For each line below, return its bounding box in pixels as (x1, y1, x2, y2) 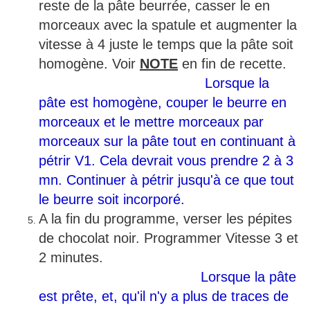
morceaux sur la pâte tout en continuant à (39, 134, 295, 149)
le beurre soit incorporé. (39, 192, 185, 208)
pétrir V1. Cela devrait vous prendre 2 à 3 (39, 153, 293, 169)
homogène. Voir (39, 56, 140, 72)
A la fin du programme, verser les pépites (39, 211, 292, 227)
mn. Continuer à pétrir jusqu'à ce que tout (39, 172, 294, 188)
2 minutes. (39, 250, 298, 266)
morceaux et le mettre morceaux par (39, 114, 264, 130)
